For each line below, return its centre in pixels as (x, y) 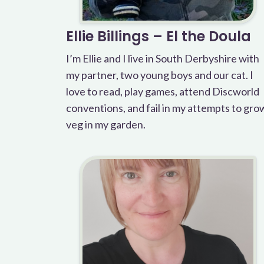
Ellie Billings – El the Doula (159, 36)
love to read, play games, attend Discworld (163, 91)
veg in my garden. (106, 124)
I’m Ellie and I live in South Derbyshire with (163, 58)
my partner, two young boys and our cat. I (160, 75)
